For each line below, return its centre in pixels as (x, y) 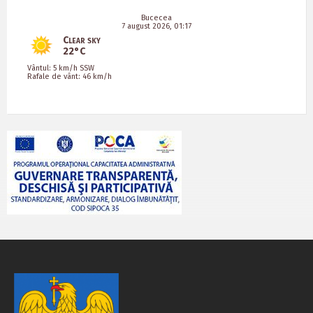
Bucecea (156, 18)
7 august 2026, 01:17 (156, 26)
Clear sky (82, 40)
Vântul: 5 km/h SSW (61, 68)
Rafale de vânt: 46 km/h (70, 77)
